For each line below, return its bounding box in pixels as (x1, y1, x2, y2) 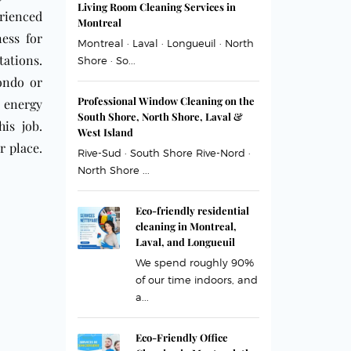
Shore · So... (77, 54, 136, 67)
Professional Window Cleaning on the (77, 94, 255, 107)
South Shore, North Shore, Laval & (77, 110, 243, 123)
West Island (77, 125, 133, 139)
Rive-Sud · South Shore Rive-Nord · (77, 147, 251, 159)
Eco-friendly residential (135, 204, 249, 217)
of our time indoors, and (135, 273, 258, 286)
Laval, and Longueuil (135, 235, 235, 248)
